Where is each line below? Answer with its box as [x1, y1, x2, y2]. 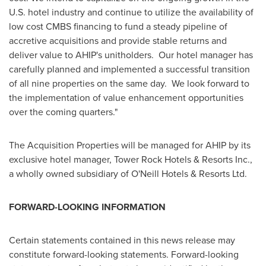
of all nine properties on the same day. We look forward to [9, 77, 249, 90]
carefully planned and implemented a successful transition [9, 62, 250, 76]
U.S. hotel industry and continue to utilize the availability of [9, 5, 254, 19]
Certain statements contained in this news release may [9, 233, 235, 247]
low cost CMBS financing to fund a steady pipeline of [9, 20, 227, 33]
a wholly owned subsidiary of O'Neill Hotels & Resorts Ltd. [9, 167, 247, 180]
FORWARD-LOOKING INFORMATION [9, 200, 166, 214]
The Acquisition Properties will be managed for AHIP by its [9, 138, 251, 152]
